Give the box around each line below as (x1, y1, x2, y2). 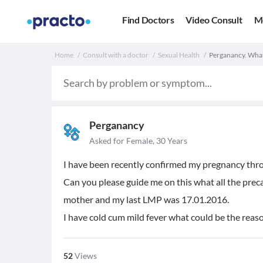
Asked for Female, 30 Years (89, 136, 187, 146)
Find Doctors (122, 14, 174, 26)
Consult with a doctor (83, 50, 149, 59)
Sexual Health (158, 50, 200, 59)
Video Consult (186, 14, 242, 26)
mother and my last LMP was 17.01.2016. (63, 194, 229, 205)
